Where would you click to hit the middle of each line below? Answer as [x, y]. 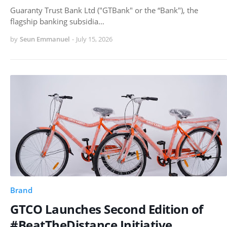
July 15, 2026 [94, 39]
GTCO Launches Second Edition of [107, 209]
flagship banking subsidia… [57, 21]
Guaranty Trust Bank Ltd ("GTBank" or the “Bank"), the [104, 10]
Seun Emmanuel [45, 39]
